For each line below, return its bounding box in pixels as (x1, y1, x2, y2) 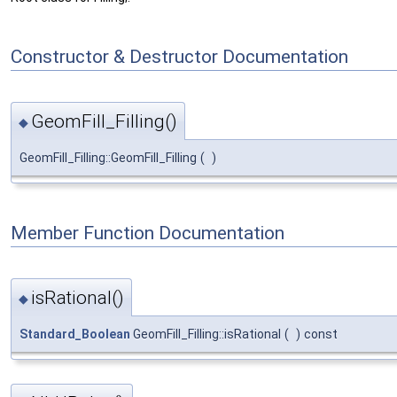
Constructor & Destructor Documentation (11, 46, 348, 68)
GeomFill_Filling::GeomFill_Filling (19, 151, 197, 166)
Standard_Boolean (19, 326, 130, 341)
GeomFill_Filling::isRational (130, 326, 281, 341)
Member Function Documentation (11, 222, 284, 244)
